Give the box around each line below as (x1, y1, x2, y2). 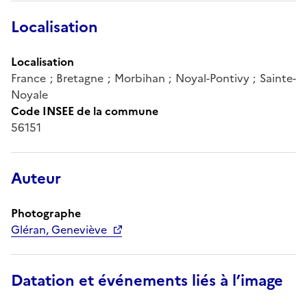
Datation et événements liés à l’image (11, 269, 283, 292)
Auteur (11, 167, 61, 190)
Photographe (11, 204, 81, 221)
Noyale (11, 86, 48, 103)
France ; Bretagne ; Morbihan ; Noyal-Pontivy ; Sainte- (11, 69, 296, 86)
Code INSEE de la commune (11, 102, 158, 119)
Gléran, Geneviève (11, 221, 107, 238)
